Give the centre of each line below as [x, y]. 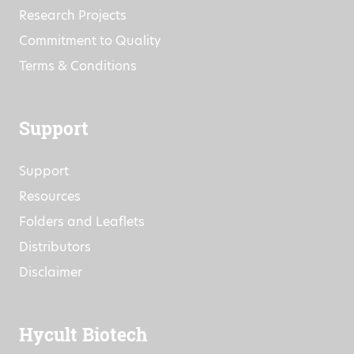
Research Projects [73, 15]
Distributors [55, 247]
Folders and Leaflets [82, 221]
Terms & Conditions [78, 66]
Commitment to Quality [90, 40]
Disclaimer [51, 272]
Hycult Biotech [83, 334]
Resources [50, 196]
